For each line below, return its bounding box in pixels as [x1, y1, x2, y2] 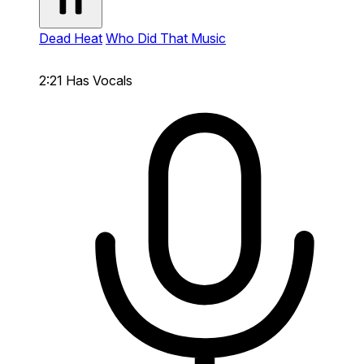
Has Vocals [66, 71, 132, 89]
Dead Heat [39, 29, 102, 46]
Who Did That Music [106, 29, 226, 46]
